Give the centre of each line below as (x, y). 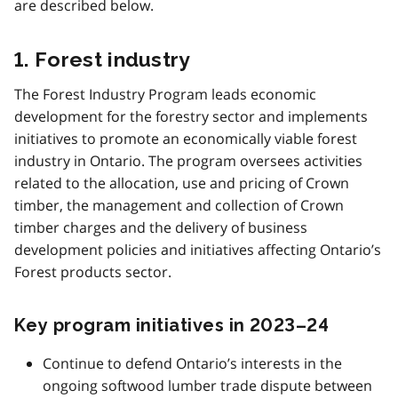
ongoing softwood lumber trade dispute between (207, 385)
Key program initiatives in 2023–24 (172, 325)
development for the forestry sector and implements (191, 116)
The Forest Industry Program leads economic (165, 94)
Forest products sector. (93, 271)
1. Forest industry (103, 59)
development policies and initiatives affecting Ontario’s (198, 249)
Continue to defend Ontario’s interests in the (192, 363)
